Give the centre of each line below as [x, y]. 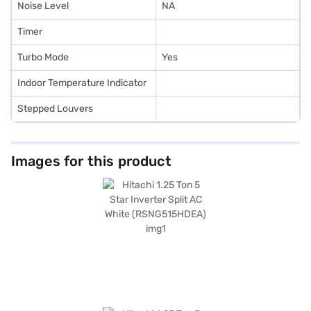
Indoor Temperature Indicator [82, 83]
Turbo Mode [43, 57]
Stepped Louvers [55, 108]
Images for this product [91, 161]
